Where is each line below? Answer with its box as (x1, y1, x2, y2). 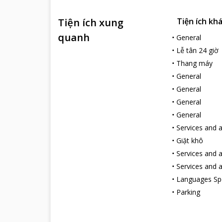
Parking (176, 187, 200, 197)
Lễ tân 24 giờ (176, 46, 219, 55)
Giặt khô (176, 136, 203, 145)
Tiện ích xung (58, 16, 123, 29)
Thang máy (176, 58, 213, 68)
